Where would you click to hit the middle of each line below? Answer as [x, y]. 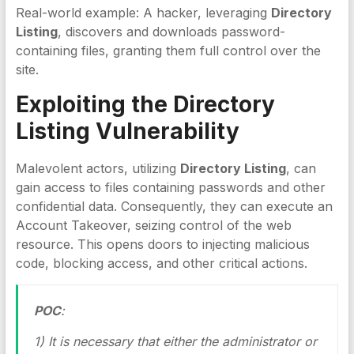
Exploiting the [94, 104]
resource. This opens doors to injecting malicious [162, 244]
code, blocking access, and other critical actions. [161, 263]
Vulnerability [164, 131]
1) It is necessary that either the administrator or [175, 341]
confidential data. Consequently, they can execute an [174, 206]
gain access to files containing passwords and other [170, 187]
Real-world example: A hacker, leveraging [143, 13]
